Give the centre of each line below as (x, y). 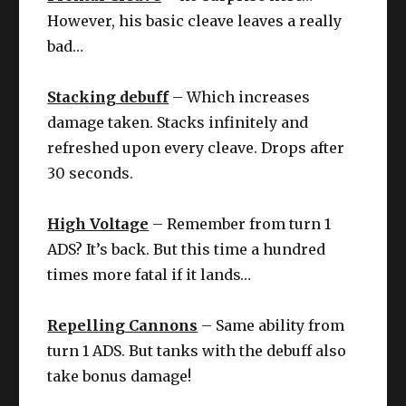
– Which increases (240, 97)
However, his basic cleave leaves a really (195, 20)
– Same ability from (271, 325)
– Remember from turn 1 (240, 223)
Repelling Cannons (123, 325)
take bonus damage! (120, 376)
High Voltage (98, 223)
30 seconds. (91, 173)
